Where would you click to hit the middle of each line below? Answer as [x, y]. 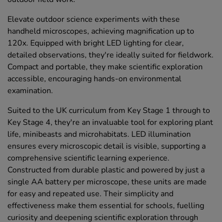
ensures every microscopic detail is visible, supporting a [107, 146]
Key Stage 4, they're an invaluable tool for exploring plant [110, 123]
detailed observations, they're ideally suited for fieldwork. [111, 55]
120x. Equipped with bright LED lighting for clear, [96, 43]
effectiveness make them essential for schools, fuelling [106, 206]
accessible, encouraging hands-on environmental [94, 79]
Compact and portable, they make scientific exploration [105, 67]
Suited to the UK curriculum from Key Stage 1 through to [109, 111]
